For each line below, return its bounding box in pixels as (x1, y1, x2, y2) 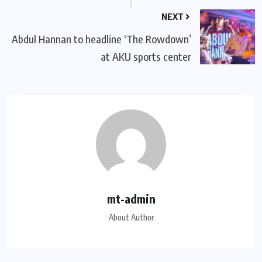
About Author (108, 212, 154, 222)
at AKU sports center (101, 49, 191, 63)
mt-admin (106, 191, 156, 206)
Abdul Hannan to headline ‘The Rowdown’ (12, 32, 191, 46)
